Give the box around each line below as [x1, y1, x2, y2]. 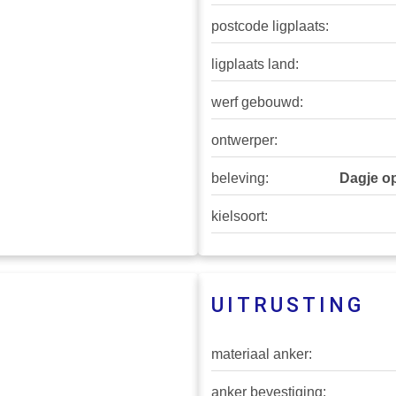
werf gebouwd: [211, 95, 303, 110]
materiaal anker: [211, 346, 312, 362]
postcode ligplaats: [211, 19, 329, 34]
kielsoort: [211, 209, 268, 225]
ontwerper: [211, 133, 278, 148]
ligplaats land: [211, 57, 299, 72]
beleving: [211, 171, 269, 187]
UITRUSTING [211, 293, 364, 318]
